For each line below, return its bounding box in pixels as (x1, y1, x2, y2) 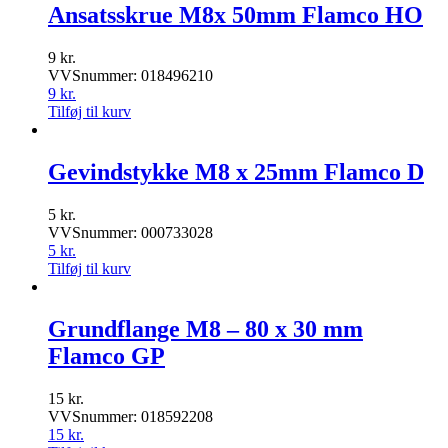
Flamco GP (48, 342, 165, 369)
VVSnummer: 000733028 (48, 224, 213, 242)
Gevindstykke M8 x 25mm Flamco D (48, 159, 424, 186)
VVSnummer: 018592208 (48, 407, 213, 425)
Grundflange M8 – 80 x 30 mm (48, 315, 363, 342)
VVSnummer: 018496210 (48, 67, 213, 85)
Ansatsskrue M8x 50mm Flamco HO (48, 2, 423, 29)
